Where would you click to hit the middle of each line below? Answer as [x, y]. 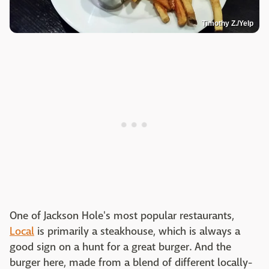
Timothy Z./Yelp [228, 23]
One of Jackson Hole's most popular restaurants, [122, 216]
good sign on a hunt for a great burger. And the [120, 247]
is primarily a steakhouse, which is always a [137, 231]
